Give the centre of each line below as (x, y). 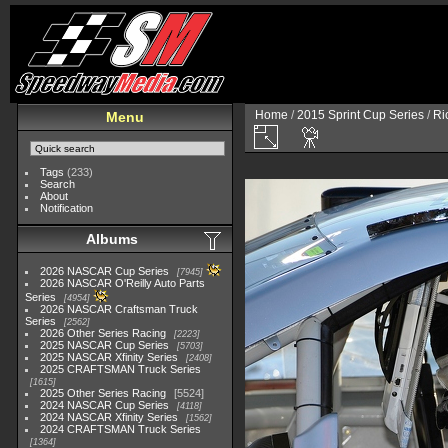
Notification (67, 208)
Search (58, 184)
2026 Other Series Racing (103, 333)
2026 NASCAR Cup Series (105, 271)
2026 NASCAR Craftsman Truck (119, 309)
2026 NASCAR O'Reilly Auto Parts (123, 283)
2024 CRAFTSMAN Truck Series (121, 429)
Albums (112, 239)
